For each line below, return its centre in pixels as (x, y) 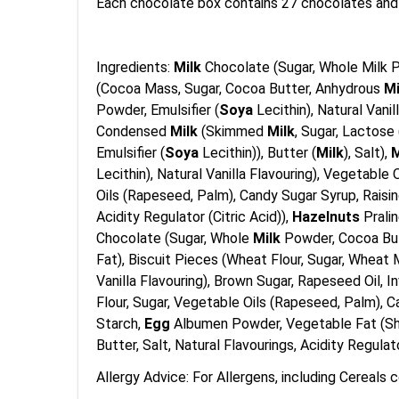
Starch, (120, 324)
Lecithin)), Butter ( (259, 153)
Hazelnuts (328, 217)
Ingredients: (135, 67)
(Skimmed (234, 131)
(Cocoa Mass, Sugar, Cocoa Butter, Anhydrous (240, 89)
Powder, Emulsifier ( (158, 110)
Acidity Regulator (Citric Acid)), (194, 217)
